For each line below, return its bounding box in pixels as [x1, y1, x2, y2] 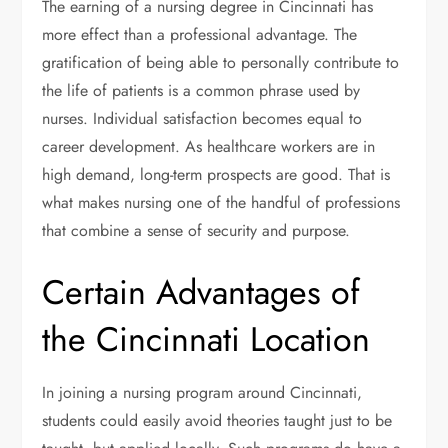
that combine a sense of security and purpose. [42, 219, 351, 243]
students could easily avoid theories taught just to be [42, 409, 393, 433]
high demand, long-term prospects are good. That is [42, 163, 391, 187]
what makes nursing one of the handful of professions [42, 191, 401, 215]
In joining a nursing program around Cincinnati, [42, 381, 363, 405]
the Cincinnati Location [42, 315, 371, 365]
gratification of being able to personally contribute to [42, 51, 400, 75]
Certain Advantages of [42, 268, 361, 318]
